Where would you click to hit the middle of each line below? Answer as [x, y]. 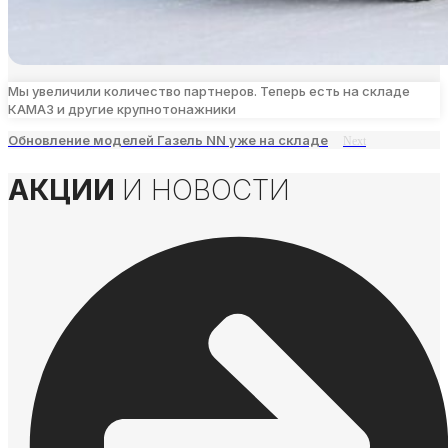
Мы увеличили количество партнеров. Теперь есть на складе [209, 91]
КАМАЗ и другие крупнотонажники [122, 109]
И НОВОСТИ [206, 189]
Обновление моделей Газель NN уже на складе [168, 140]
